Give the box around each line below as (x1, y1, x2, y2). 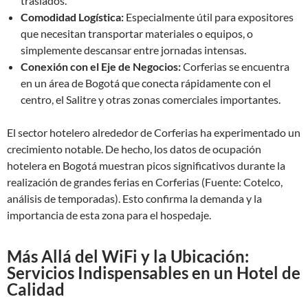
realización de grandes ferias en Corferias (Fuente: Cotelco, (7, 175, 283, 188)
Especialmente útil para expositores (124, 10, 294, 23)
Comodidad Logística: (21, 10, 124, 23)
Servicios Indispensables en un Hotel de (7, 263, 300, 283)
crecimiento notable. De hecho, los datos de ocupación (7, 142, 261, 155)
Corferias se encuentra (181, 60, 289, 73)
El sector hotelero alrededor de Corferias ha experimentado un (7, 126, 300, 139)
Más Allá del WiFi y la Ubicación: (7, 246, 249, 266)
